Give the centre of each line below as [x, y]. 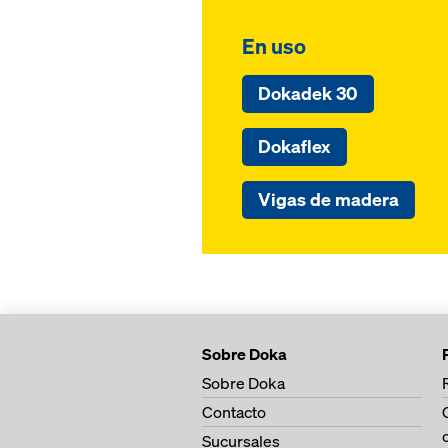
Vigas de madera [328, 199]
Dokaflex [294, 146]
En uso [274, 46]
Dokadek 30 [308, 93]
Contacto [234, 412]
